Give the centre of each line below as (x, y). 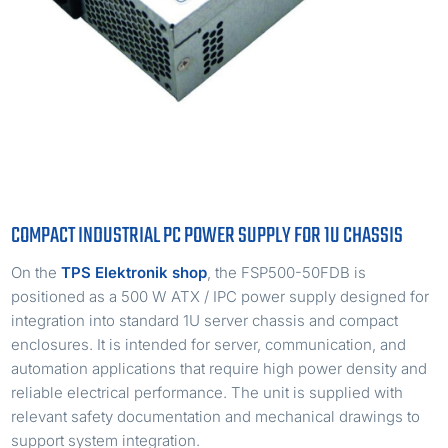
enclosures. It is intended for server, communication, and (209, 344)
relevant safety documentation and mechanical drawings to (216, 416)
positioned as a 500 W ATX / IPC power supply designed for (220, 296)
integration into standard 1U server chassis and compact (205, 320)
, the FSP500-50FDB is (287, 272)
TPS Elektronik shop (134, 272)
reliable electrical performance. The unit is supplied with (207, 392)
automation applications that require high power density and (219, 368)
